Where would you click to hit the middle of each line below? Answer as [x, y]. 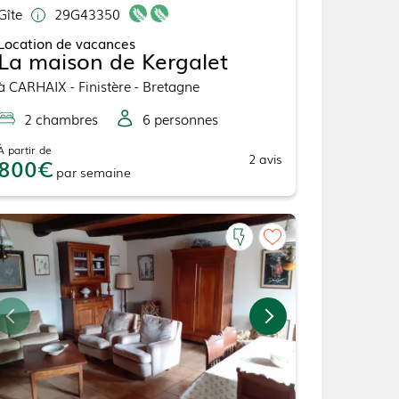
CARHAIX [37, 86]
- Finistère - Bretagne [133, 86]
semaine [105, 172]
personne [181, 119]
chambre [61, 119]
